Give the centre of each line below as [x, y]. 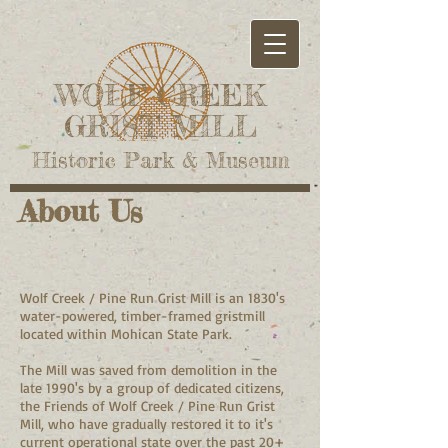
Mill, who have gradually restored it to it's [146, 423]
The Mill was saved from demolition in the [148, 369]
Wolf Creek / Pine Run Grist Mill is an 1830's [152, 297]
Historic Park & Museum [160, 159]
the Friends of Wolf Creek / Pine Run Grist [147, 405]
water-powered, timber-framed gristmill [142, 315]
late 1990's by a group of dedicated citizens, [152, 387]
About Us [80, 211]
